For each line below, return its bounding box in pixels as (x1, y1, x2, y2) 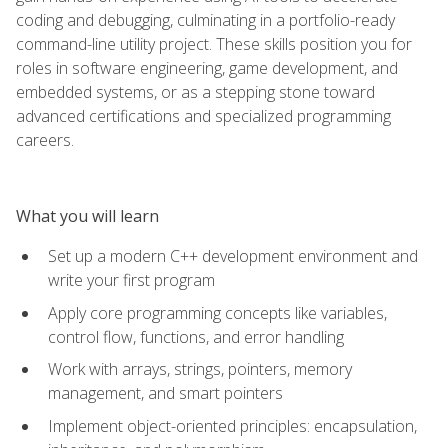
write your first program (48, 268, 215, 291)
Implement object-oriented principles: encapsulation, (48, 414, 417, 437)
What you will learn (16, 204, 159, 227)
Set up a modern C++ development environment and (48, 244, 418, 267)
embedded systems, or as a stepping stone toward (16, 80, 375, 103)
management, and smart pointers (48, 382, 283, 405)
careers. (16, 128, 74, 151)
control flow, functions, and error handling (48, 325, 344, 348)
